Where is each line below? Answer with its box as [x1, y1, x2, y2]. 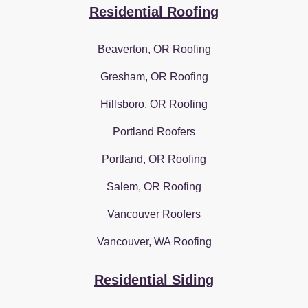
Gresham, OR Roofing [100, 70, 208, 82]
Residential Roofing [89, 3, 219, 19]
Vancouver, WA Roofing [96, 235, 212, 247]
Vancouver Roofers [107, 208, 201, 220]
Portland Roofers [113, 125, 195, 137]
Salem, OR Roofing [107, 180, 201, 192]
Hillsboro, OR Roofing [100, 98, 208, 110]
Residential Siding [94, 272, 214, 287]
